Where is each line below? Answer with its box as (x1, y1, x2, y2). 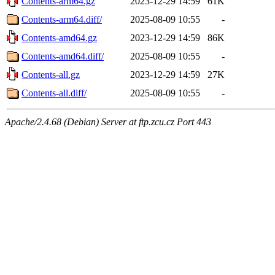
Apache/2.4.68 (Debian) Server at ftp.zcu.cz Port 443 (5, 116, 211, 127)
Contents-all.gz (21, 69, 80, 80)
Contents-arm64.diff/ (21, 14, 102, 25)
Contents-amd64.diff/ (21, 50, 104, 61)
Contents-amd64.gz (21, 32, 97, 43)
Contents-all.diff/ (21, 87, 87, 98)
